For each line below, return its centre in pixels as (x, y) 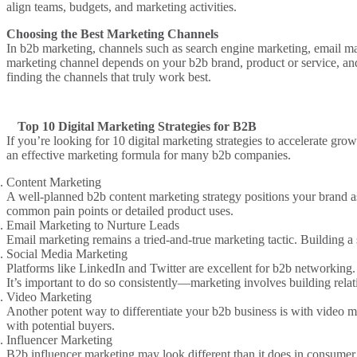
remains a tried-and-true (152, 240)
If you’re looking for (59, 141)
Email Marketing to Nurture (76, 226)
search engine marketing (247, 49)
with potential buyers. (61, 326)
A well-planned (47, 197)
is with (296, 312)
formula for (149, 155)
